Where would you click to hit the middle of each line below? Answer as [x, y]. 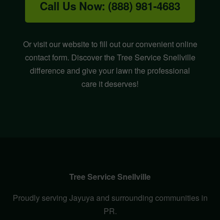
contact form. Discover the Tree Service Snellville [110, 57]
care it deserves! [110, 84]
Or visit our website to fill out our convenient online [110, 44]
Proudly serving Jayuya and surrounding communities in [110, 198]
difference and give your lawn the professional [110, 71]
